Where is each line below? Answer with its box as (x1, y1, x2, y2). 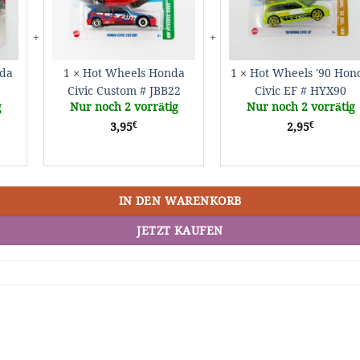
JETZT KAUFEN (137, 223, 223, 238)
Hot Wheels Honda (82, 66, 185, 81)
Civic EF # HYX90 (255, 84, 346, 99)
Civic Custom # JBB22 (67, 84, 181, 99)
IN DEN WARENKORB (118, 194, 242, 209)
